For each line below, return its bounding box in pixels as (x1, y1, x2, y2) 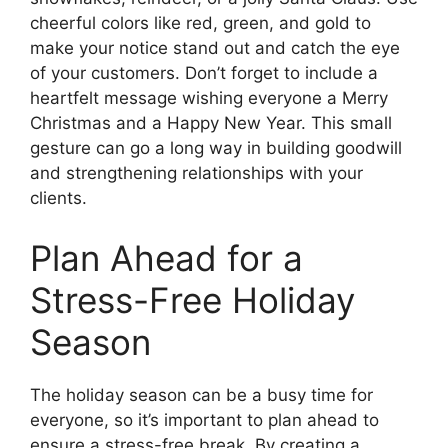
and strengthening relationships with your (30, 163, 363, 183)
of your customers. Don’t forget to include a (30, 63, 378, 83)
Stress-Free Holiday (30, 278, 355, 321)
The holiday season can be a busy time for (30, 384, 373, 405)
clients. (30, 188, 87, 208)
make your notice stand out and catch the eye (30, 38, 400, 58)
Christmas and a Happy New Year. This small (30, 113, 392, 133)
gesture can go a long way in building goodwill (30, 138, 402, 158)
